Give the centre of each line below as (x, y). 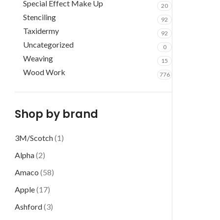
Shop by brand (56, 114)
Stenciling (40, 17)
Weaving (38, 58)
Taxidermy (41, 31)
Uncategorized (48, 44)
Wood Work (44, 72)
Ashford (28, 206)
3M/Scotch (34, 138)
